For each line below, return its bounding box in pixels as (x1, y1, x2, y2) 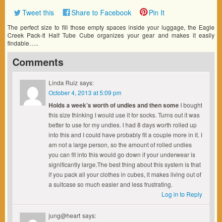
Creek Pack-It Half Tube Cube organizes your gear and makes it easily (7, 31, 215, 39)
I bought (179, 101, 202, 109)
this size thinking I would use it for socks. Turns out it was (49, 111, 200, 119)
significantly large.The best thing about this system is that (49, 160, 201, 168)
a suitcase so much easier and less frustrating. (49, 180, 172, 188)
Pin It (149, 7, 165, 17)
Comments (12, 55, 63, 69)
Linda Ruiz (49, 78, 78, 87)
